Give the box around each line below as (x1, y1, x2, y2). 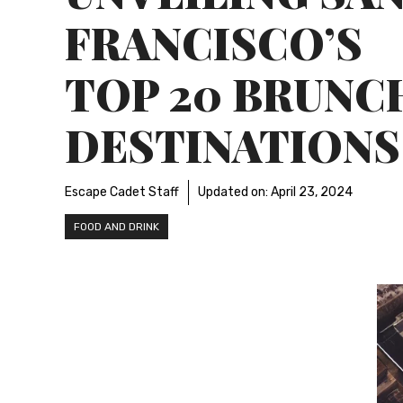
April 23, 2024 (271, 184, 353, 200)
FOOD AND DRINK (74, 219, 159, 233)
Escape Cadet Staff (65, 184, 179, 200)
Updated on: (198, 184, 271, 200)
